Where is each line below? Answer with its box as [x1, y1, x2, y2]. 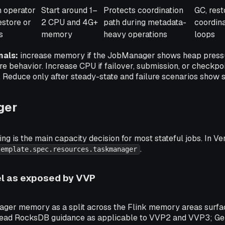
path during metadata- [103, 17, 186, 28]
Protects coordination [103, 5, 183, 16]
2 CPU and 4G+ [41, 17, 98, 28]
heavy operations [103, 29, 167, 40]
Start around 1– [41, 5, 97, 16]
